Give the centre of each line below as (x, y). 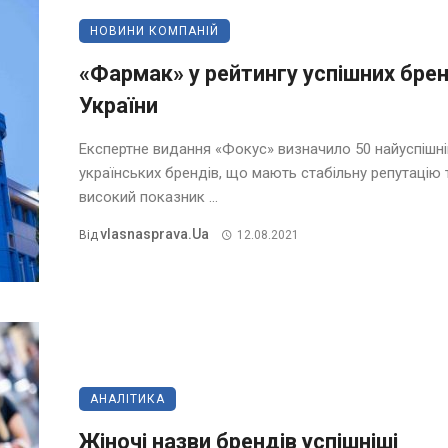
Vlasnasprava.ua (154, 234)
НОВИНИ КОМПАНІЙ (154, 31)
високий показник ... (148, 197)
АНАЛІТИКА (127, 399)
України (118, 105)
